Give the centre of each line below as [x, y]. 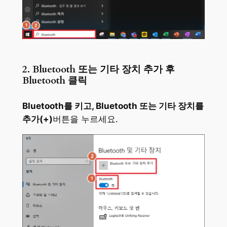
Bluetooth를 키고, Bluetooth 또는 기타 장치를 [113, 106]
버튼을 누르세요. [85, 119]
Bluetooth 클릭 [54, 81]
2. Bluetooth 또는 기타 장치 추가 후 [98, 70]
